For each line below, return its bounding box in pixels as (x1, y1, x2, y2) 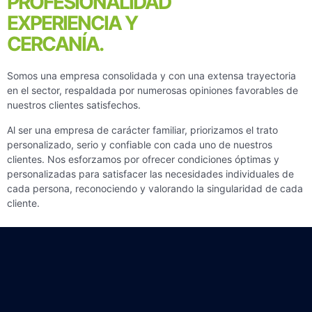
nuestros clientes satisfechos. (7, 99, 141, 111)
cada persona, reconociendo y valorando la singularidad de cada (7, 182, 303, 194)
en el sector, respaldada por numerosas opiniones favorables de (7, 84, 298, 97)
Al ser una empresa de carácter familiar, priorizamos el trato (7, 123, 278, 136)
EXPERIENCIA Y (7, 11, 137, 36)
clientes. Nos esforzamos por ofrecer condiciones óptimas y (7, 153, 279, 165)
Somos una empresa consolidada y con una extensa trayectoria (7, 70, 296, 82)
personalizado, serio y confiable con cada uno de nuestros (7, 138, 272, 150)
